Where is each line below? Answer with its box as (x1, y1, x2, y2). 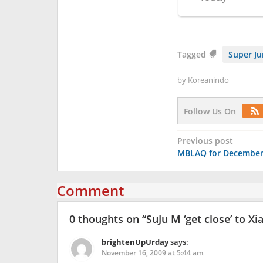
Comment (57, 180, 124, 200)
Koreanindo (187, 74, 229, 85)
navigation (176, 147, 254, 169)
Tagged (177, 48, 208, 60)
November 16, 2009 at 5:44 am (102, 247, 203, 258)
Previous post (177, 134, 233, 146)
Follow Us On (183, 105, 236, 117)
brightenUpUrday (102, 236, 168, 247)
